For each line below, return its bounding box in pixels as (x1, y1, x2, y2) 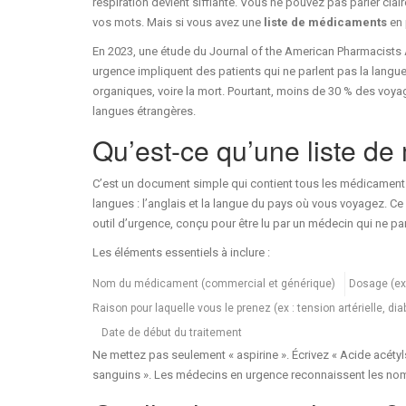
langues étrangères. (92, 103, 196, 118)
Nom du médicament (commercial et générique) (92, 276, 335, 290)
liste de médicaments (264, 14, 387, 29)
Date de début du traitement (101, 325, 242, 339)
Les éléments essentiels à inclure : (92, 245, 270, 259)
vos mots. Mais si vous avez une (92, 14, 264, 29)
